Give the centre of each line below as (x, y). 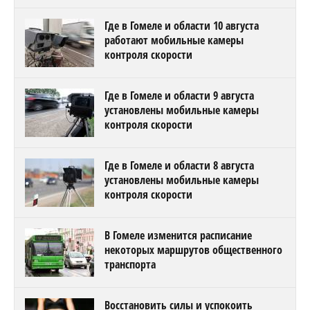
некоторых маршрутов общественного (193, 249)
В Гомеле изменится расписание (178, 235)
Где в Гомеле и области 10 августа (182, 25)
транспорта (130, 264)
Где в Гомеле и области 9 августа (179, 95)
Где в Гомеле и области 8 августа (179, 165)
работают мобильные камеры (174, 40)
